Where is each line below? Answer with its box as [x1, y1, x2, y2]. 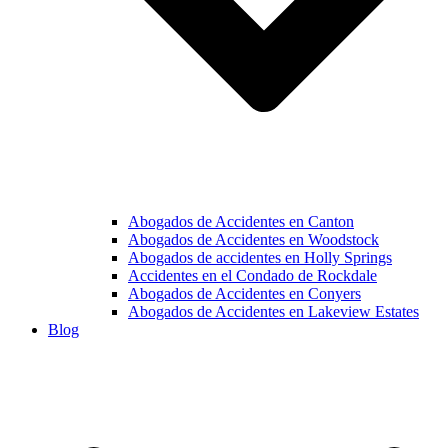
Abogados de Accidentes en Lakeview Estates [128, 303, 419, 321]
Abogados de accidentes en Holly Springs [128, 249, 392, 267]
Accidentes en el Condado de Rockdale [128, 267, 377, 285]
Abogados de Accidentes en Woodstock [128, 231, 379, 249]
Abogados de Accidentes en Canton [128, 213, 354, 231]
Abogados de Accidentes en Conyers [128, 285, 361, 303]
